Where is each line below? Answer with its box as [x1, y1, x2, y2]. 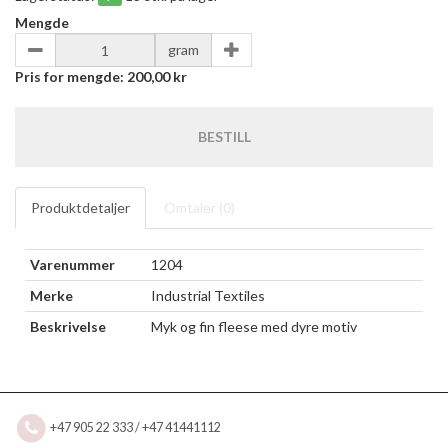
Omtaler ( [164, 199, 223, 216]
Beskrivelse [30, 318, 106, 335]
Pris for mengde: [15, 68, 127, 85]
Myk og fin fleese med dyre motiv [151, 318, 357, 335]
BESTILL [197, 128, 251, 145]
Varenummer [30, 256, 115, 273]
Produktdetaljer [31, 199, 130, 216]
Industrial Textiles [151, 287, 265, 304]
